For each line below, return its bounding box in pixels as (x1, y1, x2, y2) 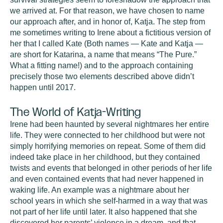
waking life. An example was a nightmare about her (10, 186, 189, 194)
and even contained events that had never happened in (10, 175, 204, 183)
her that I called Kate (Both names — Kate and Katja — (10, 39, 203, 48)
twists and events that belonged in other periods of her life (10, 164, 212, 172)
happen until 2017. (10, 83, 76, 92)
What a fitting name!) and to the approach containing (10, 61, 193, 70)
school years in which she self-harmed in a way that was (10, 197, 208, 205)
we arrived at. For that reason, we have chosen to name (10, 6, 205, 15)
